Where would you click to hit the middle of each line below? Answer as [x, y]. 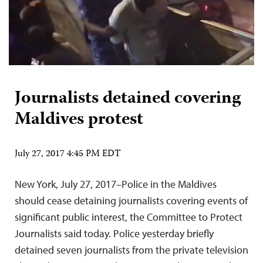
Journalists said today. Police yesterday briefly [114, 234]
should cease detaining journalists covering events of [131, 201]
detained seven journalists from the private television [131, 250]
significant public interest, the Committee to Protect [129, 217]
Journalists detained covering [128, 99]
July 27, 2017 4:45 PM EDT [68, 155]
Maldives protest [79, 120]
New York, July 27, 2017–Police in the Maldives [116, 184]
